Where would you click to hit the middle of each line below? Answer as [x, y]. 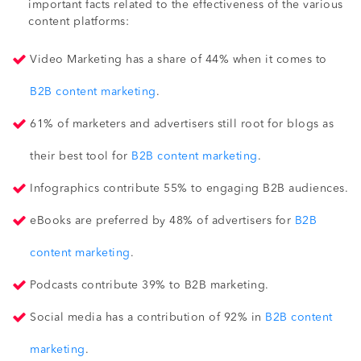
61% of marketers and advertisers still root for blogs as [182, 124]
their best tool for [81, 156]
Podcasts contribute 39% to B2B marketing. [149, 285]
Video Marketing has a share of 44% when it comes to [178, 59]
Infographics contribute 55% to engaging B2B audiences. [189, 188]
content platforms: [79, 21]
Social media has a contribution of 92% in [147, 317]
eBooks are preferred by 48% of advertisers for [162, 220]
